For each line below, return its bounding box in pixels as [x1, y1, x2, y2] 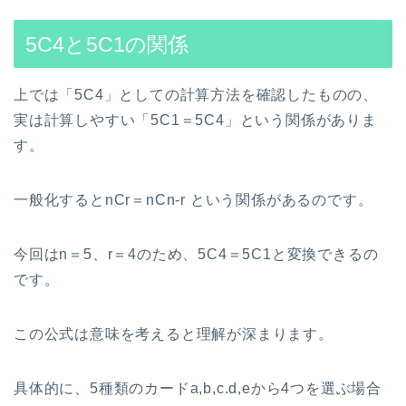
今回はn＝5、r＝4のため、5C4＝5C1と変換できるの [14, 246, 379, 262]
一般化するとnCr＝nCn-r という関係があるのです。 [14, 191, 373, 208]
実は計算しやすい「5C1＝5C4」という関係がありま [14, 111, 377, 128]
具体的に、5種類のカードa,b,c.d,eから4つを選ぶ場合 [14, 380, 382, 396]
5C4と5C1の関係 [25, 32, 188, 56]
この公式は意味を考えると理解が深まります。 [14, 325, 333, 342]
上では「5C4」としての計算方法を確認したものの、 [14, 86, 378, 102]
